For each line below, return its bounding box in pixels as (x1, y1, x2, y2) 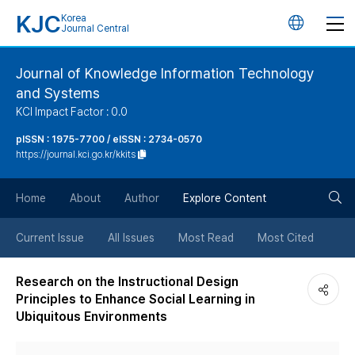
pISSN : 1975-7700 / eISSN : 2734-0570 (16, 134, 202, 145)
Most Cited (258, 231, 314, 244)
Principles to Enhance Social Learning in (16, 292, 255, 307)
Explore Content (183, 192, 266, 204)
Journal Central (61, 23, 129, 34)
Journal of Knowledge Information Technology (16, 65, 315, 82)
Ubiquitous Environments (16, 309, 167, 324)
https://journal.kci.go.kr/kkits (16, 149, 136, 160)
